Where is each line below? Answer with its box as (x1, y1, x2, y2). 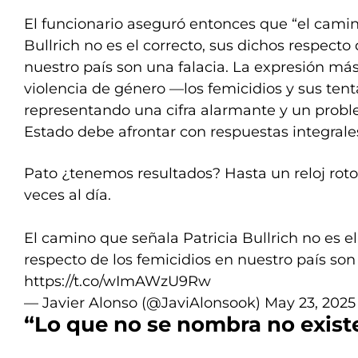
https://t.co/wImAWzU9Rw (24, 272, 211, 290)
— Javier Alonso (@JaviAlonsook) (24, 294, 265, 312)
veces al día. (24, 186, 111, 204)
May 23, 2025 (265, 294, 356, 312)
